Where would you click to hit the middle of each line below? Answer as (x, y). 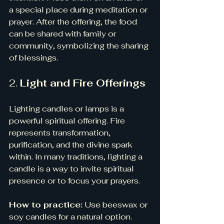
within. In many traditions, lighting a (77, 156)
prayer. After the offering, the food (74, 21)
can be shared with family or (63, 33)
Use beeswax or (116, 204)
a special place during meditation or (79, 9)
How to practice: (46, 204)
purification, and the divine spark (72, 144)
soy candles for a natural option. (71, 216)
